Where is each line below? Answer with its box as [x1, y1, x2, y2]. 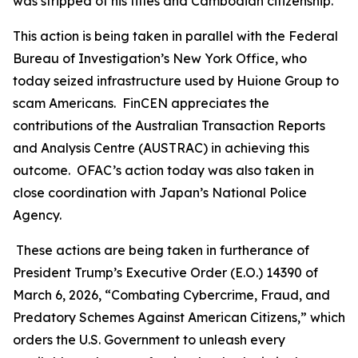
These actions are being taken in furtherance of [13, 242, 309, 258]
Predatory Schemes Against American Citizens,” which [13, 309, 345, 325]
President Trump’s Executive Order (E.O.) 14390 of [13, 265, 318, 280]
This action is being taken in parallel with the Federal [13, 28, 338, 44]
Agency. [13, 207, 62, 223]
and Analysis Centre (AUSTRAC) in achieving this [13, 140, 309, 156]
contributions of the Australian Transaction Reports [13, 117, 325, 133]
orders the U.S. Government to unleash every [13, 332, 285, 348]
